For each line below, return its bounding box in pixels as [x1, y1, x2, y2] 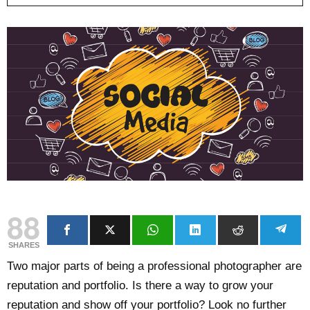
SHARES [8, 240, 39, 249]
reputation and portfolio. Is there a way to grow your [7, 278, 273, 292]
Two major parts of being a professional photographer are [7, 259, 302, 273]
